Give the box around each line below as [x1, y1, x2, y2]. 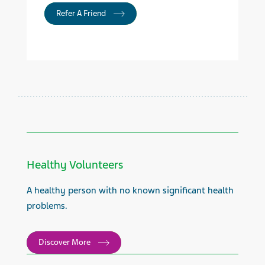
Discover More [38, 237, 92, 247]
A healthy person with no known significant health [27, 185, 234, 196]
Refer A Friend [56, 8, 108, 18]
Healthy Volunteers [27, 157, 123, 172]
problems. [27, 200, 67, 212]
